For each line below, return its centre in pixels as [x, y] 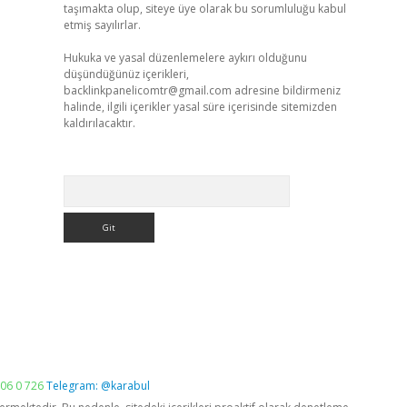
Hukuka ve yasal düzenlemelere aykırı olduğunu [185, 58]
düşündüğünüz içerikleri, [126, 74]
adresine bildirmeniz [286, 90]
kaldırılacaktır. [99, 123]
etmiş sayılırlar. [102, 25]
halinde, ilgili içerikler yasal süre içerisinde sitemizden [200, 107]
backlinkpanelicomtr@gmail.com [147, 90]
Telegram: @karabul [98, 386]
